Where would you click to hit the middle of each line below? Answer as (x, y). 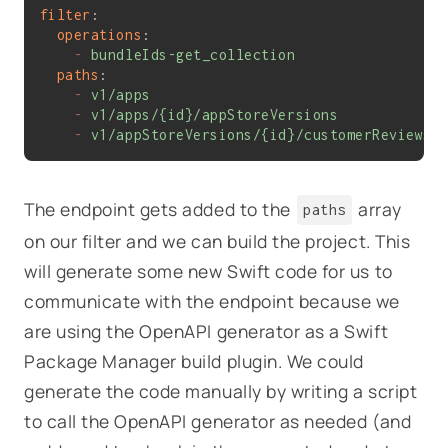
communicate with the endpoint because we (212, 300)
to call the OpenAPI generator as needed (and (218, 420)
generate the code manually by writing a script (221, 390)
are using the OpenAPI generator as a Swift (206, 330)
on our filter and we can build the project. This (217, 240)
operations (99, 35)
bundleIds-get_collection (193, 55)
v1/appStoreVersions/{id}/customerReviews (261, 135)
